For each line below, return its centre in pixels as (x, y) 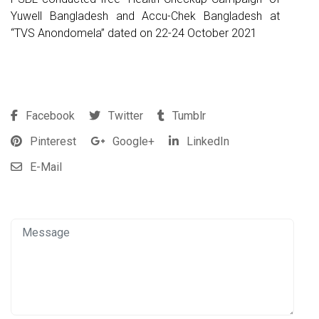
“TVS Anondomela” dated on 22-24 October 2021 (134, 33)
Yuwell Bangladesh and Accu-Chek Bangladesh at (145, 16)
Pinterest (52, 142)
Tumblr (188, 116)
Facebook (49, 116)
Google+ (132, 142)
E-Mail (45, 167)
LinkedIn (206, 142)
